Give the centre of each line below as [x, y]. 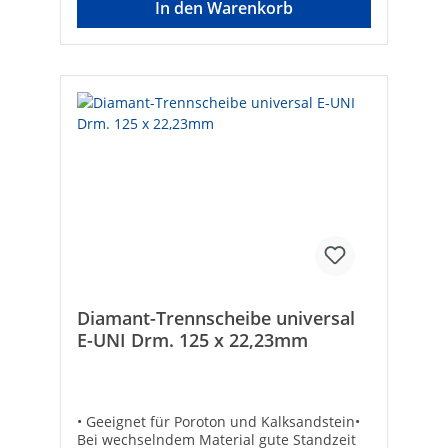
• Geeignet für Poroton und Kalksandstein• [218, 422]
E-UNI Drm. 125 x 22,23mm [192, 340]
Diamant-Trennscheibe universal [216, 318]
